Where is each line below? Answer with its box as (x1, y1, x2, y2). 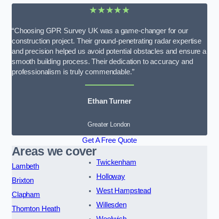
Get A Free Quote (82, 136, 137, 145)
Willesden (96, 201, 127, 209)
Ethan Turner (88, 97, 131, 105)
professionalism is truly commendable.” (12, 68, 134, 76)
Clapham (12, 191, 40, 199)
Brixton (12, 176, 34, 185)
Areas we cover (12, 145, 97, 158)
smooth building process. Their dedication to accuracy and (12, 58, 193, 66)
